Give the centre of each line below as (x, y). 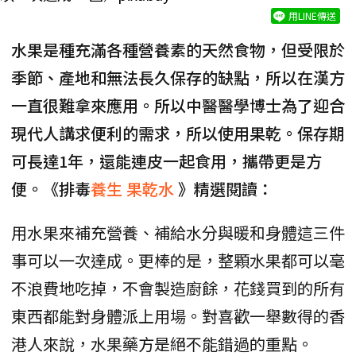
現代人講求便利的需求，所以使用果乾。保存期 (178, 133)
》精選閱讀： (226, 188)
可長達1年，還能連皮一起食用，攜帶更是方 (166, 161)
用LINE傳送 (312, 15)
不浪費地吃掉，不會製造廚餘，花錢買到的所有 (178, 288)
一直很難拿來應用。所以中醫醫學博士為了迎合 (178, 105)
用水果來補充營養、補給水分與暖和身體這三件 (178, 232)
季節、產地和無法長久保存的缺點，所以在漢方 (178, 77)
